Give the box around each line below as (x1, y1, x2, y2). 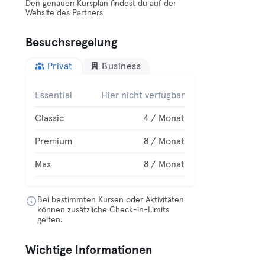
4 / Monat (143, 114, 185, 123)
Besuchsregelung (25, 37, 118, 49)
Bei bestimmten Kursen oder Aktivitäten (37, 196, 185, 204)
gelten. (37, 216, 63, 224)
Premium (35, 137, 73, 146)
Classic (35, 114, 64, 123)
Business (102, 62, 141, 71)
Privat (47, 62, 73, 71)
